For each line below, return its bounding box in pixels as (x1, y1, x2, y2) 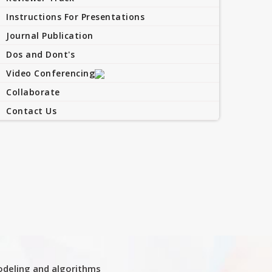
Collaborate (6, 86, 60, 98)
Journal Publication (6, 30, 93, 41)
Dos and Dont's (6, 49, 75, 60)
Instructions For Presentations (6, 11, 144, 22)
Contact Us (6, 105, 56, 117)
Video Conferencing (6, 67, 95, 79)
